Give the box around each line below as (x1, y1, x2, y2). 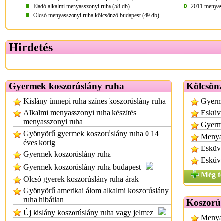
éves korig (23, 138, 55, 147)
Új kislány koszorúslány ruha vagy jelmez (23, 208, 153, 217)
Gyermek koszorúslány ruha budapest (23, 163, 141, 171)
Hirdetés (9, 41, 53, 54)
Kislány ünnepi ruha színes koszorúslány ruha (23, 97, 166, 105)
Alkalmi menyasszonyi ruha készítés (23, 109, 136, 117)
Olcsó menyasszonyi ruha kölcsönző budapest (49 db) (33, 12, 159, 19)
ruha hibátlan (23, 195, 64, 204)
